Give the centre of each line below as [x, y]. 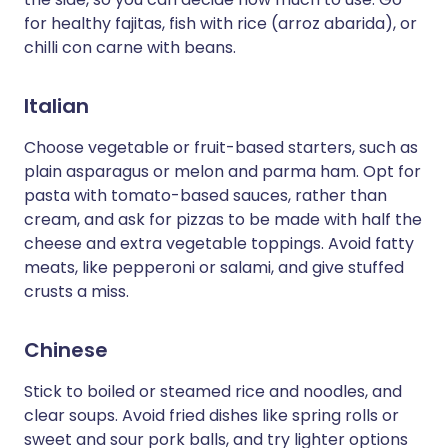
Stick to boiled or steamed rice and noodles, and [213, 391]
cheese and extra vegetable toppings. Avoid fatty [219, 243]
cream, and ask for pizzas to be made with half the [223, 219]
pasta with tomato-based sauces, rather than [205, 195]
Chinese [66, 350]
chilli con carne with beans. [130, 47]
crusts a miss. [76, 291]
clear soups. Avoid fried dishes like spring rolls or [211, 415]
